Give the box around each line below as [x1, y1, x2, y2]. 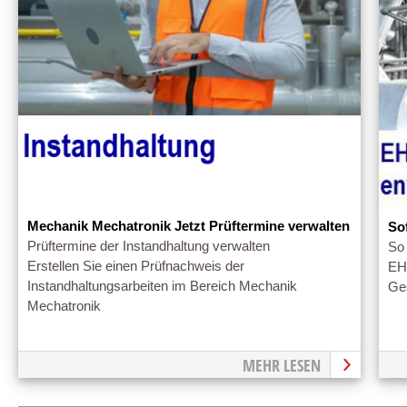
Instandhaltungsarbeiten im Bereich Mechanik [27, 279, 297, 294]
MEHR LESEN [242, 353, 321, 376]
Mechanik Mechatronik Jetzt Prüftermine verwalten [27, 219, 350, 234]
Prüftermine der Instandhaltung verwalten [27, 239, 270, 254]
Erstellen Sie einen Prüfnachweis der [27, 259, 244, 274]
